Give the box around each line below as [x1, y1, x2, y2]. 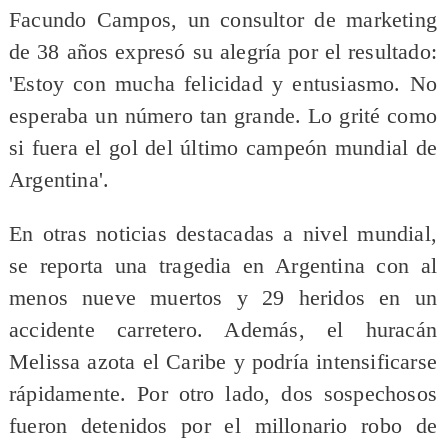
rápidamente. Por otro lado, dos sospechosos [8, 381, 438, 406]
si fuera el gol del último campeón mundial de [8, 136, 438, 161]
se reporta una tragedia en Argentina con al [8, 253, 438, 278]
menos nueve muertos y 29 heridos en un [8, 285, 438, 310]
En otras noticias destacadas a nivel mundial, [8, 221, 438, 246]
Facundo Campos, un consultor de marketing [8, 8, 438, 33]
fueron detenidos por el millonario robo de [8, 413, 438, 438]
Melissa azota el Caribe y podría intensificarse [8, 349, 438, 374]
